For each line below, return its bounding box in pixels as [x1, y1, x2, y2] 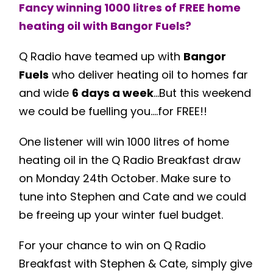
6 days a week [72, 85, 154, 101]
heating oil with [19, 18, 111, 34]
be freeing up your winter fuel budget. [19, 207, 224, 222]
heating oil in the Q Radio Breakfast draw [19, 152, 241, 168]
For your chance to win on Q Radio [19, 238, 207, 253]
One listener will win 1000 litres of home [19, 134, 230, 149]
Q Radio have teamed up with [19, 49, 184, 64]
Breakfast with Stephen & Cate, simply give [19, 256, 253, 271]
